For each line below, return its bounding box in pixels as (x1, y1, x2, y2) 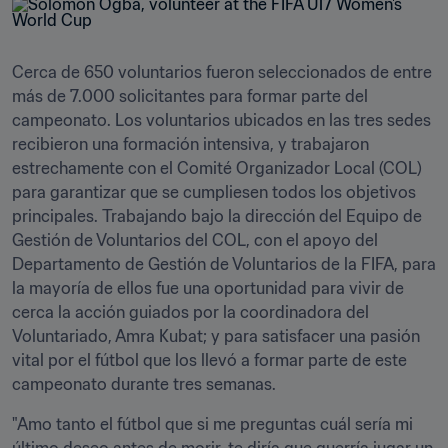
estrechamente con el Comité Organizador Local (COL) (12, 158, 422, 178)
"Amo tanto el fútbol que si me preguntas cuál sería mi (12, 414, 413, 434)
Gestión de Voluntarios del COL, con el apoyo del (12, 230, 378, 250)
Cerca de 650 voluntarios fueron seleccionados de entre (12, 62, 432, 82)
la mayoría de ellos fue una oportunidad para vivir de (12, 278, 404, 298)
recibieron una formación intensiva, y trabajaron (12, 134, 369, 154)
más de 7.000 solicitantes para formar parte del (12, 86, 368, 106)
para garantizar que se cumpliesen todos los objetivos (12, 182, 416, 202)
